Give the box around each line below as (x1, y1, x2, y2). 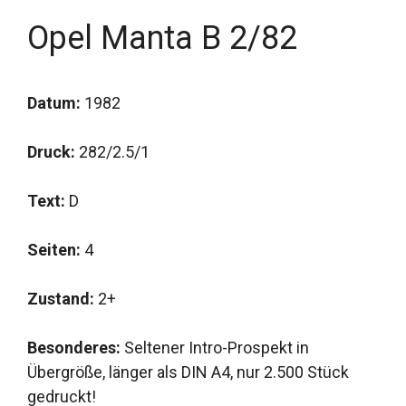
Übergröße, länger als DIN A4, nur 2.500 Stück (27, 362, 349, 382)
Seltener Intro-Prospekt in (124, 338, 309, 357)
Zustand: (27, 289, 94, 308)
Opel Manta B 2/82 (27, 19, 297, 57)
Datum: (27, 93, 81, 112)
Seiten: (27, 240, 81, 259)
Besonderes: (27, 338, 124, 357)
